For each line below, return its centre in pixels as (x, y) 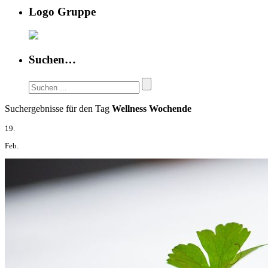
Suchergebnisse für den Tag (58, 108)
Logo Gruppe (62, 12)
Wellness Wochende (152, 108)
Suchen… (52, 59)
